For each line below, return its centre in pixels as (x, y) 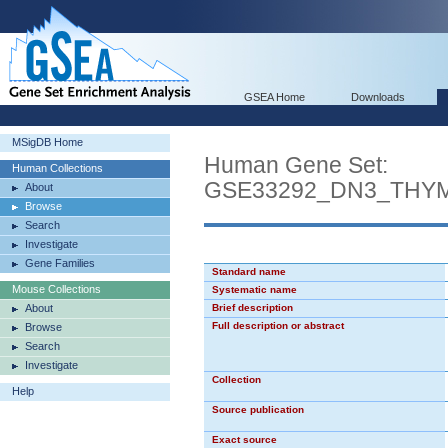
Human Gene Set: (296, 165)
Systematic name (254, 289)
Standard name (249, 271)
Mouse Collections (56, 289)
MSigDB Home (47, 142)
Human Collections (57, 168)
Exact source (244, 439)
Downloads (378, 97)
